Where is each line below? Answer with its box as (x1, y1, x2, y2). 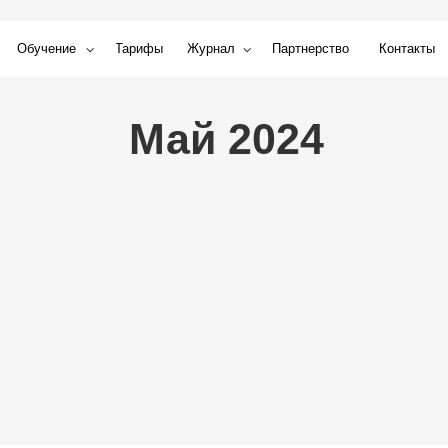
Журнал (118, 36, 162, 50)
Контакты (289, 36, 340, 50)
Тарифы (54, 36, 98, 50)
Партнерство (194, 36, 264, 50)
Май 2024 (67, 102, 242, 146)
